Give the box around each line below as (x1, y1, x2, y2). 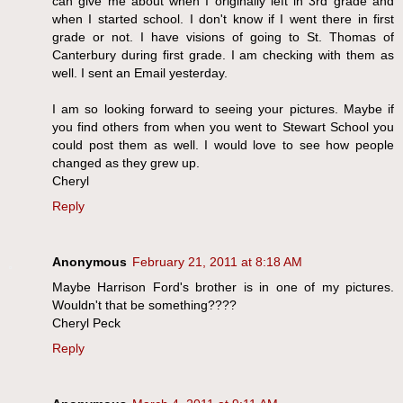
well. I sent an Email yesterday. (52, 66, 228, 81)
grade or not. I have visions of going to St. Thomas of (52, 30, 394, 45)
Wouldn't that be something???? (52, 298, 237, 313)
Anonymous (52, 255, 127, 270)
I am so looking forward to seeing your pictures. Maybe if (52, 102, 394, 117)
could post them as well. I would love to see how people (52, 138, 394, 153)
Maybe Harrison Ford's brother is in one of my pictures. (52, 280, 394, 295)
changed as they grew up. (52, 156, 200, 171)
